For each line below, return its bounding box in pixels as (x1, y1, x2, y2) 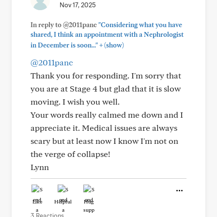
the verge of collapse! (31, 149, 110, 159)
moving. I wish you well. (31, 96, 120, 107)
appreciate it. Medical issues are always (31, 123, 177, 133)
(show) (103, 41, 124, 49)
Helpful (54, 198, 72, 205)
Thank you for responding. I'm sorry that (31, 70, 181, 80)
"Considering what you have (98, 21, 182, 29)
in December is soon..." (31, 41, 98, 49)
